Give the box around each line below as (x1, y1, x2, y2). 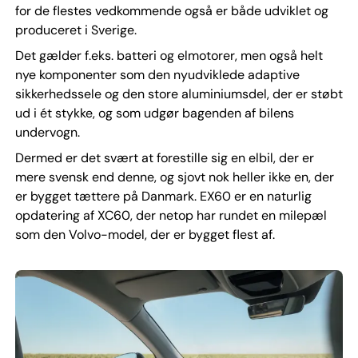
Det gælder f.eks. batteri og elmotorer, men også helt (14, 46, 323, 64)
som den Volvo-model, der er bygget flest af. (14, 225, 275, 243)
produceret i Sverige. (14, 21, 137, 38)
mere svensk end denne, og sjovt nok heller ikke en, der (14, 168, 334, 185)
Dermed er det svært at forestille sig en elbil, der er (14, 149, 314, 166)
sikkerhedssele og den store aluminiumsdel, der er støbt (14, 85, 343, 102)
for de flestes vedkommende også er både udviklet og (14, 2, 328, 19)
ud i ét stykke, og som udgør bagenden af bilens (14, 104, 294, 121)
